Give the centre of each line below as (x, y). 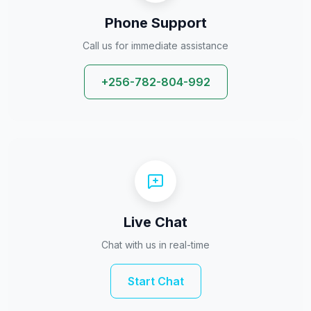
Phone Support (155, 23)
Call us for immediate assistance (155, 45)
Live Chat (155, 222)
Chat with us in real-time (155, 244)
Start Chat (155, 281)
